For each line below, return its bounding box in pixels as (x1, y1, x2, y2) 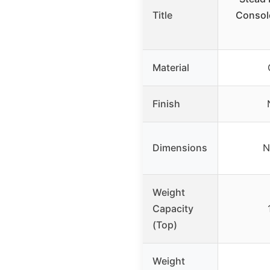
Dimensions (152, 142, 207, 154)
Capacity (152, 202, 193, 215)
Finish (152, 98, 180, 110)
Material (152, 61, 189, 74)
